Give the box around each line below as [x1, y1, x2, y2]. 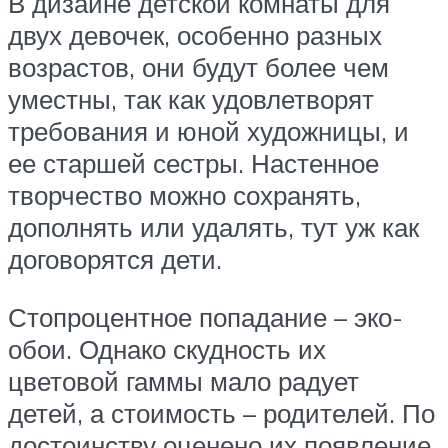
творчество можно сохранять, [8, 179, 361, 212]
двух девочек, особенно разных [8, 19, 382, 52]
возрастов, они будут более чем [8, 51, 389, 84]
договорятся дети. [8, 243, 222, 276]
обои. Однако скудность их [8, 332, 326, 365]
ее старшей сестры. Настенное [8, 147, 379, 180]
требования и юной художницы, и [8, 115, 409, 148]
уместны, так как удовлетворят [8, 83, 374, 116]
